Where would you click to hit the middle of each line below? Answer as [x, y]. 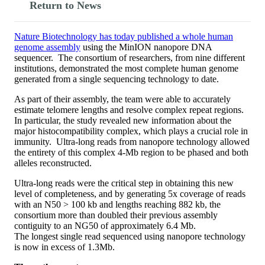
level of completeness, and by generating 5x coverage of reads [130, 193]
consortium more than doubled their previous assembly [116, 215]
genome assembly [47, 47]
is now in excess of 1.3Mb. [64, 247]
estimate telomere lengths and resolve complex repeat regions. [129, 109]
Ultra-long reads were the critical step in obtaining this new [124, 183]
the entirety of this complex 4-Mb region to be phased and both [131, 152]
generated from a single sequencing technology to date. [117, 79]
